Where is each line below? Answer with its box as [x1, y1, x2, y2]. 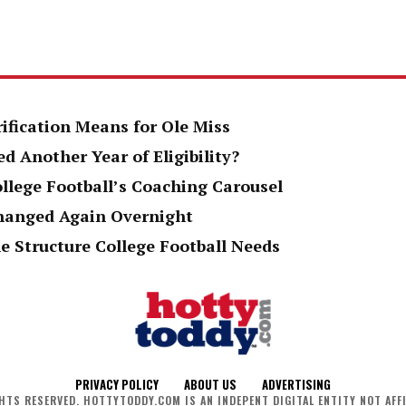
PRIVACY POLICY [75, 375, 159, 394]
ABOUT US [184, 375, 237, 394]
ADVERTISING [262, 375, 331, 394]
